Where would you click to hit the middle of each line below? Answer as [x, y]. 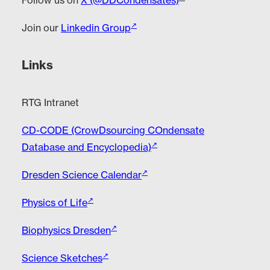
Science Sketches [62, 258]
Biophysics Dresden [66, 230]
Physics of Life [55, 202]
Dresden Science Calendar [82, 175]
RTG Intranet [50, 102]
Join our [41, 28]
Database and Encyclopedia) [86, 147]
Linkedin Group [96, 28]
